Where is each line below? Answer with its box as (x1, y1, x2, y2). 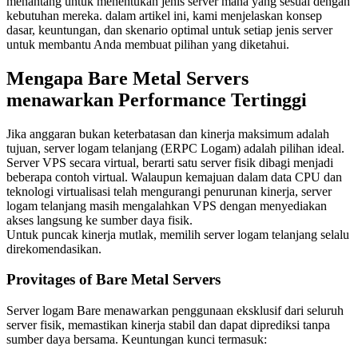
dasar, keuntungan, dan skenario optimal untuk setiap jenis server (6, 22, 332, 37)
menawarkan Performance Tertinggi (6, 89, 307, 110)
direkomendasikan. (6, 241, 101, 256)
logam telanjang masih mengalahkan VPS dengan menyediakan (6, 198, 327, 213)
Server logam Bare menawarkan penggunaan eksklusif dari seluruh (6, 304, 344, 318)
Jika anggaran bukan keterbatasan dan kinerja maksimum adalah (6, 126, 329, 141)
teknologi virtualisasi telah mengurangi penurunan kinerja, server (6, 184, 332, 198)
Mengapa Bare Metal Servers (6, 67, 249, 89)
